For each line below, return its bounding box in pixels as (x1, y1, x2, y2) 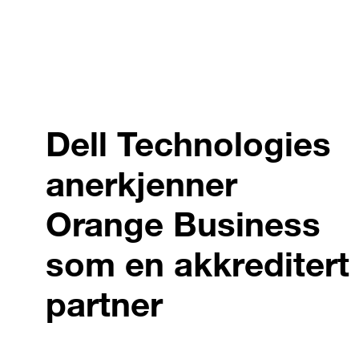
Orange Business (46, 204, 321, 245)
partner (46, 284, 163, 325)
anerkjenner (46, 163, 237, 205)
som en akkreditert (46, 244, 349, 285)
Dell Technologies (46, 123, 331, 165)
